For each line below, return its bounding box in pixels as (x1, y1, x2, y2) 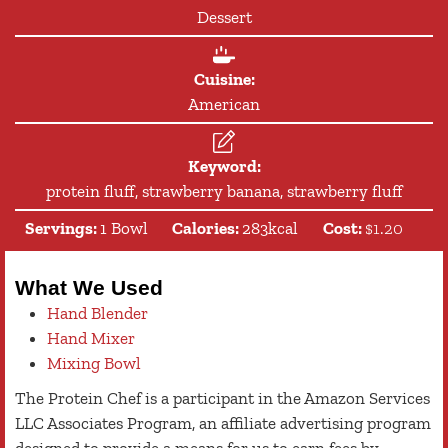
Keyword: (187, 155, 261, 176)
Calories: (172, 217, 243, 238)
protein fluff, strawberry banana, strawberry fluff (45, 180, 403, 201)
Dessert (196, 6, 252, 27)
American (188, 93, 260, 114)
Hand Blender (47, 303, 148, 324)
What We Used (15, 276, 163, 300)
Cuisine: (193, 68, 255, 89)
